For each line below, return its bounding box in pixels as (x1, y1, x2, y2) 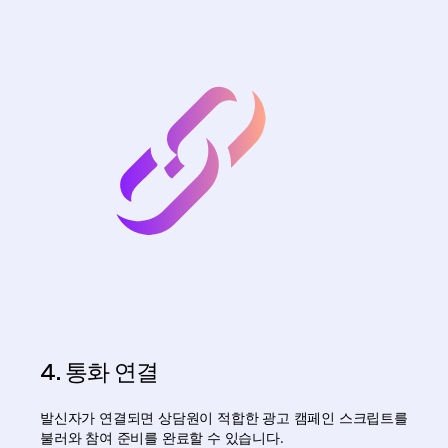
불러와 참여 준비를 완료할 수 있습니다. (40, 430, 284, 446)
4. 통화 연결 (40, 358, 158, 386)
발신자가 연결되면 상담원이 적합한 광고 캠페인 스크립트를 (40, 410, 408, 426)
